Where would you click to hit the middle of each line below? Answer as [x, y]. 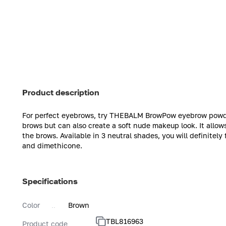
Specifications [50, 181]
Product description [61, 92]
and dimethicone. [52, 145]
